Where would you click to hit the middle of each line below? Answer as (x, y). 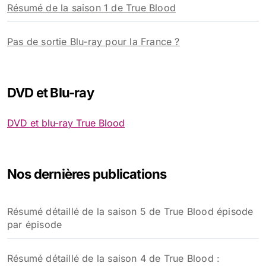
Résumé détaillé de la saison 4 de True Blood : (114, 258)
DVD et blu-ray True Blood (66, 123)
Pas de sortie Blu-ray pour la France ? (94, 42)
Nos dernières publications (87, 174)
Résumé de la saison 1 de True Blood (91, 8)
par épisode (35, 224)
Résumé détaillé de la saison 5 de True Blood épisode (130, 211)
